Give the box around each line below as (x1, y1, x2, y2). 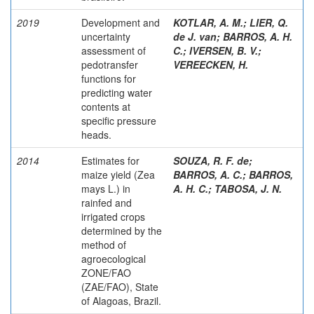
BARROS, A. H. (223, 29, 292, 43)
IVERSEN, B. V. (189, 43, 258, 57)
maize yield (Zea (81, 167, 155, 182)
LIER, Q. (250, 15, 288, 29)
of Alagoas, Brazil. (81, 293, 161, 308)
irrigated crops (81, 209, 145, 224)
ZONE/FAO (81, 265, 131, 280)
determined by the (81, 223, 162, 238)
